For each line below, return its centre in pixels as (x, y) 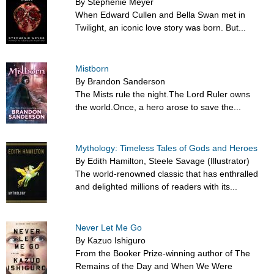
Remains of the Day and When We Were (154, 266)
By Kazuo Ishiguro (111, 241)
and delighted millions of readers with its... (157, 187)
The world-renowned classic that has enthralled (167, 174)
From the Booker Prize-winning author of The (163, 254)
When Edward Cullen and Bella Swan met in (161, 15)
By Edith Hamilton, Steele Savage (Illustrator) (163, 161)
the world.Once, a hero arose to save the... (158, 107)
